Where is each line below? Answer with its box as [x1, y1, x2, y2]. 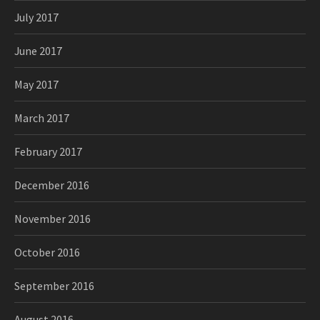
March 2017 [14, 111, 69, 125]
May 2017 [14, 77, 59, 91]
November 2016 [14, 211, 91, 226]
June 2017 [14, 44, 62, 58]
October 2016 [14, 245, 80, 259]
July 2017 [14, 10, 59, 24]
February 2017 [14, 144, 82, 159]
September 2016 [14, 279, 94, 293]
